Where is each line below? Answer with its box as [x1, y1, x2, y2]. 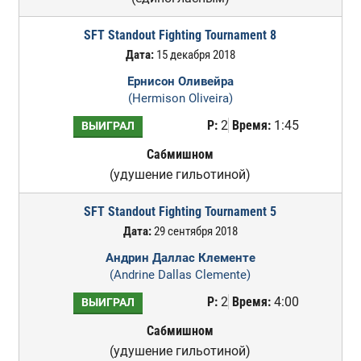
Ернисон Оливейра [127, 74, 234, 89]
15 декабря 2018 [153, 48, 235, 62]
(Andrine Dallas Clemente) [110, 268, 251, 282]
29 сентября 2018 [151, 224, 238, 239]
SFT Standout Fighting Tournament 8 [84, 27, 277, 43]
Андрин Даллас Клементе [105, 251, 255, 265]
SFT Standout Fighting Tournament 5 [84, 204, 277, 219]
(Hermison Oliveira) [127, 91, 233, 106]
